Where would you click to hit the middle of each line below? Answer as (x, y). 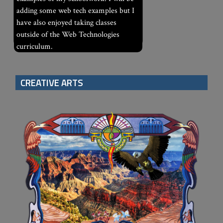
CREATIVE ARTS (52, 83)
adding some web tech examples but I (75, 10)
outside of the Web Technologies (68, 34)
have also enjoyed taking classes (66, 22)
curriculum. (34, 46)
